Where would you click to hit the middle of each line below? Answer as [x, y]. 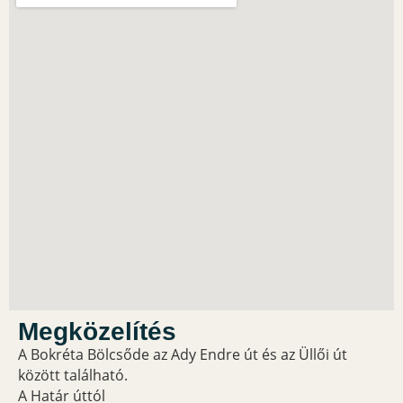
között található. [73, 375]
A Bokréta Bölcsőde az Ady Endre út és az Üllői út [183, 354]
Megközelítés [97, 331]
